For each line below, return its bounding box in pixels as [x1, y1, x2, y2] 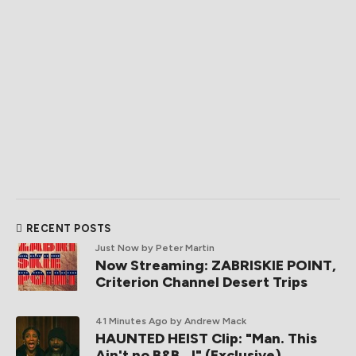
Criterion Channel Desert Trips [95, 273, 308, 291]
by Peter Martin [141, 242, 215, 253]
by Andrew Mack [170, 315, 246, 327]
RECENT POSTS [25, 222, 111, 234]
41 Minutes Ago [95, 315, 168, 327]
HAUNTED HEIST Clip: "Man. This [95, 330, 317, 347]
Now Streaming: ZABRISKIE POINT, [95, 257, 336, 274]
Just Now [95, 242, 139, 253]
